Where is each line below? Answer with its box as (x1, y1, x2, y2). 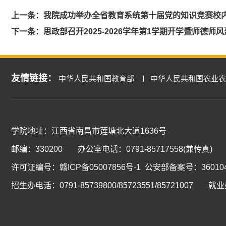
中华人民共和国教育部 (59, 74, 134, 83)
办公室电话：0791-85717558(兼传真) (78, 144, 212, 153)
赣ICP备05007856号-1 (60, 162, 141, 172)
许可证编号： (11, 162, 60, 172)
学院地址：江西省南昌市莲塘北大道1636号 (11, 126, 166, 135)
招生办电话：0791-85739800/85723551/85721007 (11, 181, 193, 190)
